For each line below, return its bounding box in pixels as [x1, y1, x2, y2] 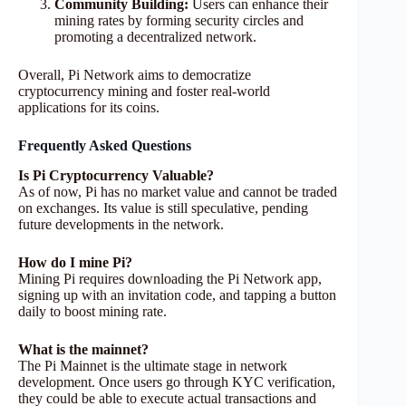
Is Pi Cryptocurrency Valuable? [18, 167, 214, 183]
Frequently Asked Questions [18, 138, 195, 154]
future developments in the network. [18, 216, 224, 232]
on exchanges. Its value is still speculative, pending [18, 199, 308, 216]
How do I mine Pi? [18, 254, 132, 270]
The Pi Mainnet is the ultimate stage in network [18, 357, 287, 373]
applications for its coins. [18, 100, 159, 116]
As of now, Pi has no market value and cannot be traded [18, 183, 337, 199]
